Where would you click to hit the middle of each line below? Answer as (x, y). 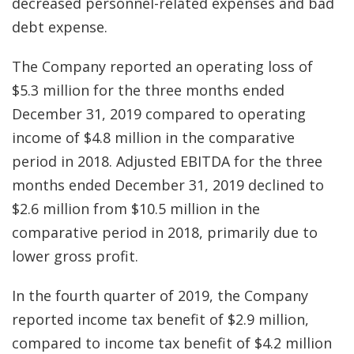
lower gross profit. (75, 256)
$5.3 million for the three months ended (148, 90)
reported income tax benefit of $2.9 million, (160, 319)
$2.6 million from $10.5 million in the (136, 209)
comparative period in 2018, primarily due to (165, 232)
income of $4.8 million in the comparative (153, 137)
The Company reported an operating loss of (162, 66)
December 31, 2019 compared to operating (159, 114)
